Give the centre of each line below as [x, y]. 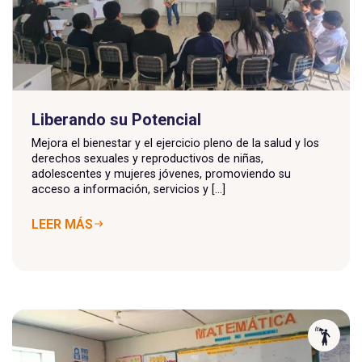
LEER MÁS [62, 224]
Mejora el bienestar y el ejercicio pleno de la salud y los [175, 143]
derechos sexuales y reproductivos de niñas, [147, 158]
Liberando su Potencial [116, 119]
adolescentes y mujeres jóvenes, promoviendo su [161, 173]
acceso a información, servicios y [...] [128, 189]
